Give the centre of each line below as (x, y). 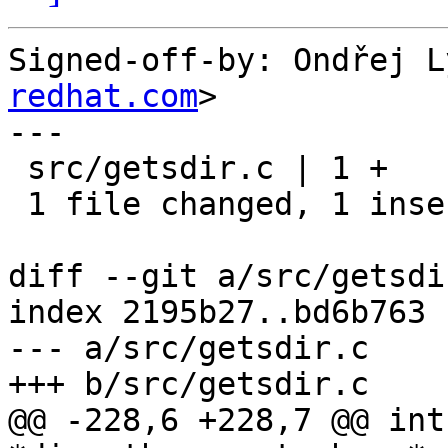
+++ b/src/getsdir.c (188, 384)
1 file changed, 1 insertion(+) (17, 204)
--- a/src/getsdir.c (188, 348)
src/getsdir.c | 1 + (17, 168)
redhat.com (103, 96)
